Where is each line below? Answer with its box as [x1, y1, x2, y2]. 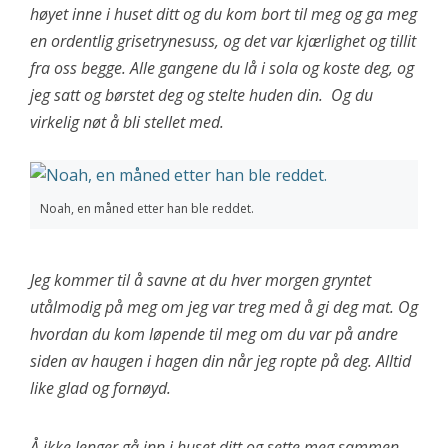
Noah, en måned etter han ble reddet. [40, 199, 254, 217]
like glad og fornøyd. [30, 376, 171, 399]
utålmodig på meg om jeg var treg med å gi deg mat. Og [30, 295, 418, 318]
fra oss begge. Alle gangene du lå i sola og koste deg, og [30, 57, 414, 80]
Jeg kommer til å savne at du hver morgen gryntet [30, 268, 371, 291]
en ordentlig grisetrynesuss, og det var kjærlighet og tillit [30, 30, 416, 53]
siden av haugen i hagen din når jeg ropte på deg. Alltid [30, 349, 411, 372]
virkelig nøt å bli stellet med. [30, 111, 224, 134]
